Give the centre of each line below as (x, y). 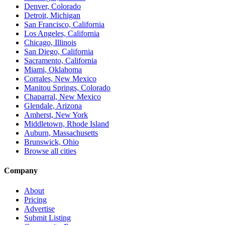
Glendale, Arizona (53, 106)
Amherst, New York (56, 115)
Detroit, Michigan (52, 16)
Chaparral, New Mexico (63, 97)
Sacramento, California (61, 61)
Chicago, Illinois (50, 43)
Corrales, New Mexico (60, 79)
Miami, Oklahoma (53, 70)
